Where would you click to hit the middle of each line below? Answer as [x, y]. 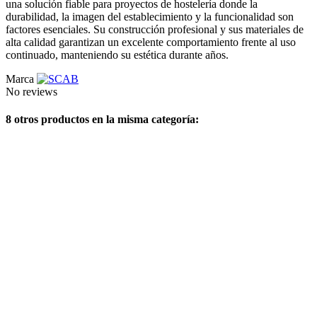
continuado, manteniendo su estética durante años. [117, 54]
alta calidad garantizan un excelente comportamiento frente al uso [151, 42]
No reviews [31, 91]
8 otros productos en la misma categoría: [102, 120]
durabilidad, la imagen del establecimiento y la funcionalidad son [150, 16]
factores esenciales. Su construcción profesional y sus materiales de [155, 29]
